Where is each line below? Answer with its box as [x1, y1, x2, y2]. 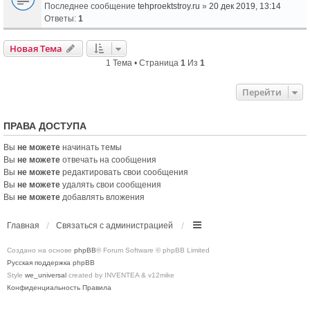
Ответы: [44, 13, 78, 24]
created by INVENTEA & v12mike [66, 271, 174, 279]
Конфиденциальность [7, 283, 80, 291]
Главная [7, 220, 39, 230]
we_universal [25, 271, 66, 279]
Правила [82, 283, 111, 291]
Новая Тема [10, 42, 62, 55]
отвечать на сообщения [60, 154, 156, 165]
